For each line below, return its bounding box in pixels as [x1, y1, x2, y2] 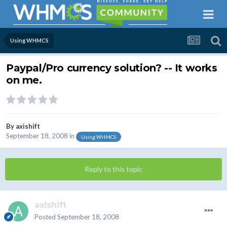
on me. [6, 74, 42, 87]
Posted [34, 213, 57, 221]
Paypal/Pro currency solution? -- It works [6, 62, 217, 74]
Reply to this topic [85, 165, 142, 174]
